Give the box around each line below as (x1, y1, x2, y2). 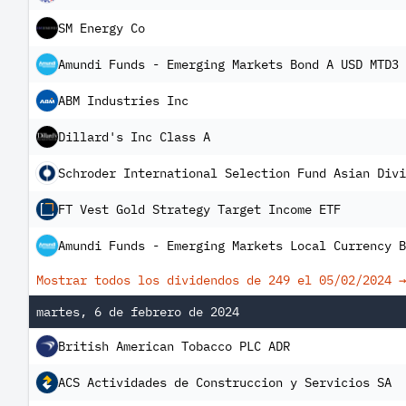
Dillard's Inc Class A (58, 129, 210, 145)
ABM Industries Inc (58, 92, 188, 109)
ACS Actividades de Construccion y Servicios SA (58, 374, 391, 391)
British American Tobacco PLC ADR (58, 338, 290, 354)
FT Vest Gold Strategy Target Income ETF (58, 201, 341, 217)
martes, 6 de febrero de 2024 (36, 304, 239, 320)
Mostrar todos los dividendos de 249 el (36, 272, 319, 288)
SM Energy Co (58, 20, 145, 36)
